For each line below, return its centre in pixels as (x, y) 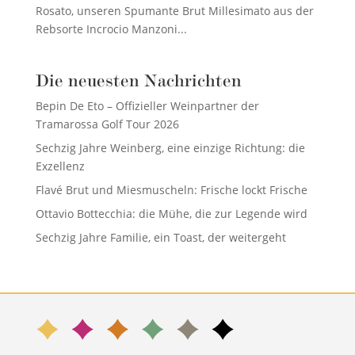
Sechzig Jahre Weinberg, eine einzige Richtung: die (170, 148)
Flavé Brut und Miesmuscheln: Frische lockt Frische (171, 190)
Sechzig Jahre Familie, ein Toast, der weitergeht (160, 237)
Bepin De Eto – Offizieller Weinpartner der (147, 106)
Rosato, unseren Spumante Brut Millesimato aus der (174, 11)
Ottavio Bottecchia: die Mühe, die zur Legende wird (171, 214)
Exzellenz (60, 166)
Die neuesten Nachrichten (138, 80)
